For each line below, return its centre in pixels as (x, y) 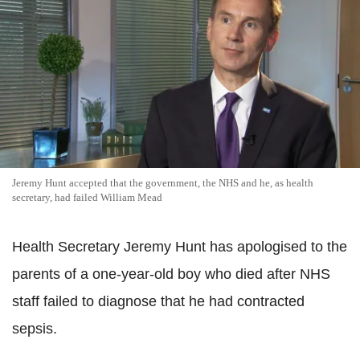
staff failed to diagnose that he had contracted (158, 301)
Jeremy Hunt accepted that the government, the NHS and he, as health (163, 183)
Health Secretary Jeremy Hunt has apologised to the (180, 247)
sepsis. (35, 329)
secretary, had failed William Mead (87, 197)
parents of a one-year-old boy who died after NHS (171, 274)
